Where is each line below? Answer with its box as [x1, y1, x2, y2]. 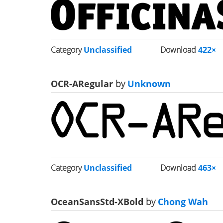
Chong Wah [155, 196, 208, 208]
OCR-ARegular [51, 78, 115, 90]
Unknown [125, 78, 171, 90]
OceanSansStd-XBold [51, 196, 146, 208]
